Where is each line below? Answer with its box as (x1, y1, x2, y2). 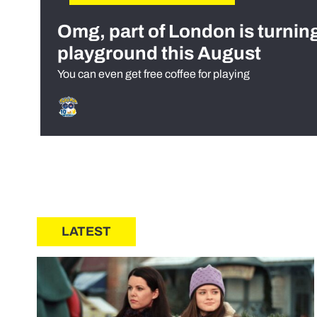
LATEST (62, 224, 111, 239)
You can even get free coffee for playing (57, 68, 250, 81)
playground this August (57, 43, 261, 64)
